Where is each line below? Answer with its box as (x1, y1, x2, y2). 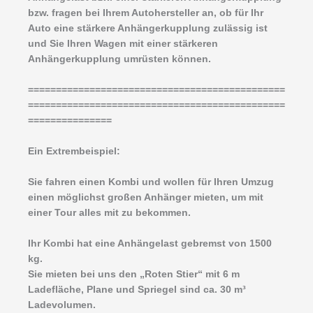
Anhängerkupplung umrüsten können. (28, 54, 211, 65)
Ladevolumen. (28, 299, 96, 310)
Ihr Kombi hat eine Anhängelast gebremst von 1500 (28, 238, 272, 249)
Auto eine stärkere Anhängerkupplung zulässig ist (28, 23, 268, 34)
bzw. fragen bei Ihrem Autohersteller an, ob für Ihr (28, 8, 263, 19)
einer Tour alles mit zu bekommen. (28, 208, 191, 219)
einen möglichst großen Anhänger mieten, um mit (28, 192, 263, 203)
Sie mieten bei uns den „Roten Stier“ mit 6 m (28, 268, 240, 279)
